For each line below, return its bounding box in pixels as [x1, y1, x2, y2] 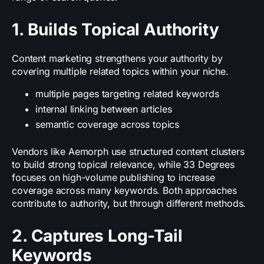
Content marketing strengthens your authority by [12, 52, 223, 65]
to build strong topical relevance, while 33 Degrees [12, 159, 235, 171]
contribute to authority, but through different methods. [12, 197, 246, 210]
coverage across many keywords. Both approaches [12, 184, 237, 197]
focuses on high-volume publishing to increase [12, 171, 215, 184]
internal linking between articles [35, 103, 172, 115]
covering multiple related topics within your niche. [12, 65, 229, 78]
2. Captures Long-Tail [12, 226, 183, 246]
